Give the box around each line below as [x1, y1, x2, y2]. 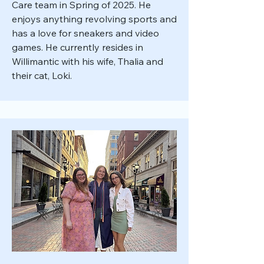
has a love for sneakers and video [12, 27, 159, 39]
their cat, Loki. [12, 70, 74, 81]
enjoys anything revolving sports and [12, 13, 177, 25]
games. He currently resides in [12, 41, 143, 53]
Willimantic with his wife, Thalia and [12, 55, 163, 67]
